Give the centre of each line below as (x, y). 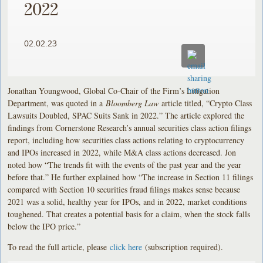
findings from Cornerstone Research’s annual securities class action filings (130, 127)
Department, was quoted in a (57, 103)
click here (126, 247)
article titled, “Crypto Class (207, 103)
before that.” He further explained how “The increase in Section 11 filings (131, 177)
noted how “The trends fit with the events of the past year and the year (125, 164)
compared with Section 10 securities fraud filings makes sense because (124, 189)
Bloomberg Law (134, 103)
